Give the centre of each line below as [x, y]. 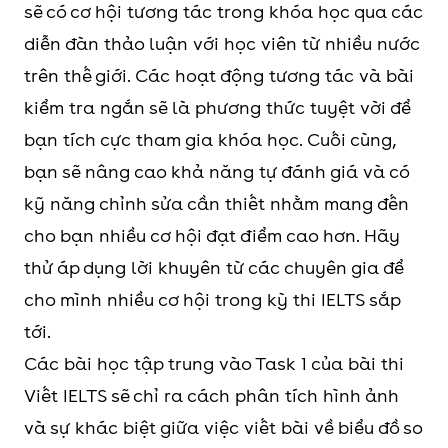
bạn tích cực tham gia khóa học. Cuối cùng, [209, 139]
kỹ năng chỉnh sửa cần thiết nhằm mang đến [216, 203]
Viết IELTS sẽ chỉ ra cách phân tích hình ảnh [211, 395]
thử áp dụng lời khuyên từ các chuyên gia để [213, 267]
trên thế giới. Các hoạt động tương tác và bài [219, 75]
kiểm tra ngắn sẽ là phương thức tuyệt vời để [217, 107]
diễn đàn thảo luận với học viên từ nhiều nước [222, 43]
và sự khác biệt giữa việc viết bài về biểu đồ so [223, 427]
